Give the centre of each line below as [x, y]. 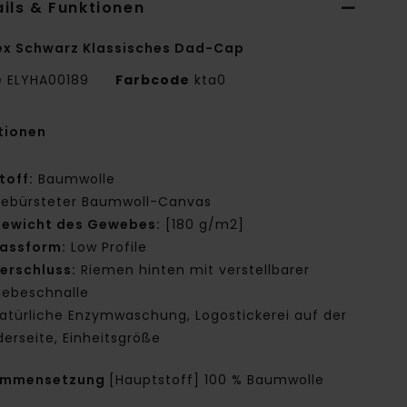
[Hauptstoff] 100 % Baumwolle [217, 379]
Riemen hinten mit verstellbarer [194, 269]
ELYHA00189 [49, 79]
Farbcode [153, 79]
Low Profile [107, 247]
